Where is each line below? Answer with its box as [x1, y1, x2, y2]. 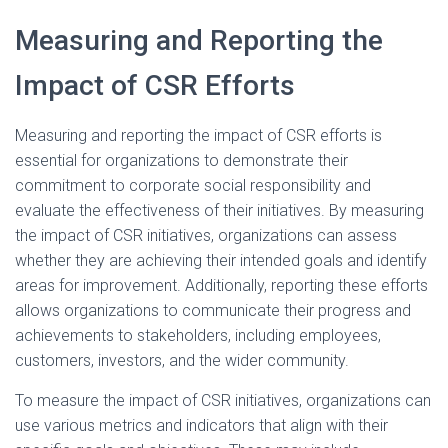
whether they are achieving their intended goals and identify [15, 251, 427, 271]
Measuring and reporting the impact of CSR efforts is [15, 126, 382, 146]
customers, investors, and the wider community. [15, 351, 349, 371]
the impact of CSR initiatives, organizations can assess [15, 226, 397, 246]
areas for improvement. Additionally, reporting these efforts [15, 276, 428, 296]
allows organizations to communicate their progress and [15, 301, 411, 321]
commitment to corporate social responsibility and [15, 176, 371, 196]
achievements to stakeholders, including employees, [15, 326, 381, 346]
